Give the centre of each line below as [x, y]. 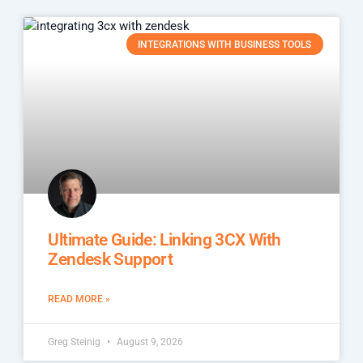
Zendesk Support [111, 259]
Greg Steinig [76, 342]
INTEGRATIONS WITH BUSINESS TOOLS [225, 44]
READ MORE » [79, 299]
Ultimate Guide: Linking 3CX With [164, 239]
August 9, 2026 [149, 342]
